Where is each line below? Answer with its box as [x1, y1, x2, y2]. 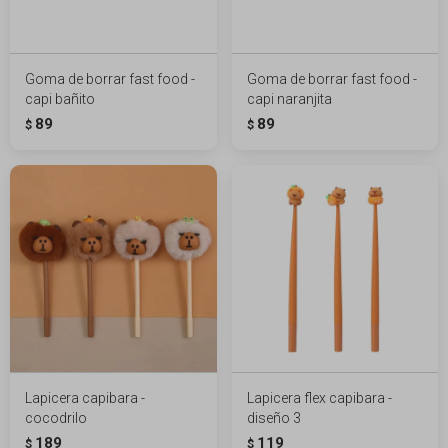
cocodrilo [25, 409, 87, 426]
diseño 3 [246, 409, 301, 426]
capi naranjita [246, 91, 332, 107]
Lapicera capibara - [25, 389, 145, 406]
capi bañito [25, 91, 95, 107]
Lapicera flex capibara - [246, 389, 392, 406]
